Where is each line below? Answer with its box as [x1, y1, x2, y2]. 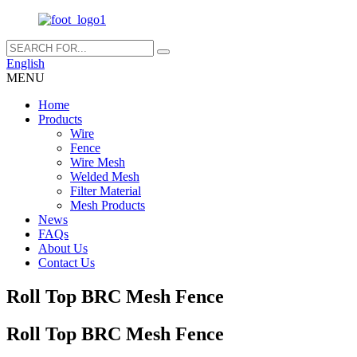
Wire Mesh [70, 155, 125, 169]
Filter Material [70, 184, 141, 198]
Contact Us [38, 256, 95, 269]
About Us [38, 241, 88, 255]
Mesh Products [70, 198, 145, 212]
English [6, 57, 45, 70]
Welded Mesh [70, 170, 139, 183]
